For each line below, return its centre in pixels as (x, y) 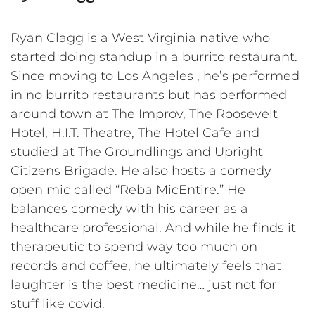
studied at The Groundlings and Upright (137, 152)
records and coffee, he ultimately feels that (146, 265)
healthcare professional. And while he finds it (153, 227)
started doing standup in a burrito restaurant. (154, 57)
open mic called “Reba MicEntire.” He (128, 189)
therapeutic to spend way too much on (134, 246)
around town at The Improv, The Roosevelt (144, 114)
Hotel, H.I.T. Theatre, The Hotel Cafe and (135, 133)
